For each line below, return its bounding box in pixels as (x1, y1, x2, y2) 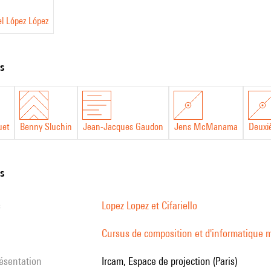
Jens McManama (174, 121, 238, 132)
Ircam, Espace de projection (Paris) (104, 255, 237, 267)
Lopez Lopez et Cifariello (102, 199, 197, 212)
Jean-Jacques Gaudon (83, 121, 163, 132)
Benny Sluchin (20, 121, 72, 132)
